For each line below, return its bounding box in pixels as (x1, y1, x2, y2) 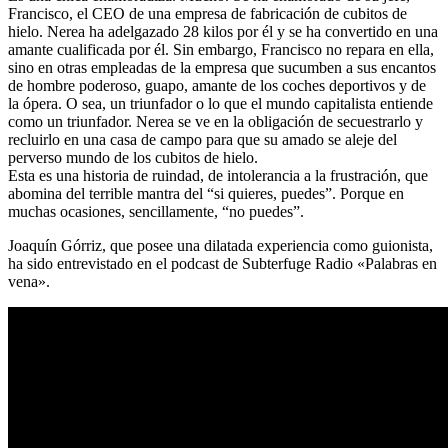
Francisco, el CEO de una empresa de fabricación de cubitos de (8, 5, 407, 23)
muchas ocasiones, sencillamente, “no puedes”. (8, 203, 304, 221)
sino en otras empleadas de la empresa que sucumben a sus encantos (8, 59, 436, 77)
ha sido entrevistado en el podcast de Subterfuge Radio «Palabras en (8, 255, 437, 273)
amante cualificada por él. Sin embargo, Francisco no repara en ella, (8, 41, 434, 59)
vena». (8, 273, 50, 291)
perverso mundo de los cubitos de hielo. (8, 149, 258, 167)
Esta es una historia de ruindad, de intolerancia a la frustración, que (8, 167, 428, 185)
